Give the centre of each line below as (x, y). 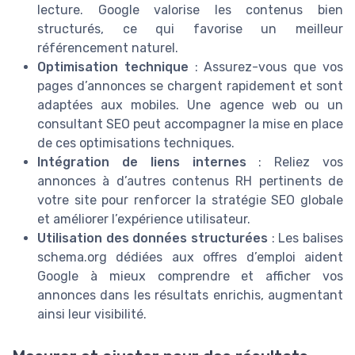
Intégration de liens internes (142, 162)
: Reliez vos (294, 162)
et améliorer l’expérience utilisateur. (144, 219)
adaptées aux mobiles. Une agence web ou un (190, 105)
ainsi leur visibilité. (92, 314)
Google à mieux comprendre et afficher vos (190, 276)
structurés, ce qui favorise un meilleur (190, 29)
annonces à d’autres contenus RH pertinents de (190, 181)
